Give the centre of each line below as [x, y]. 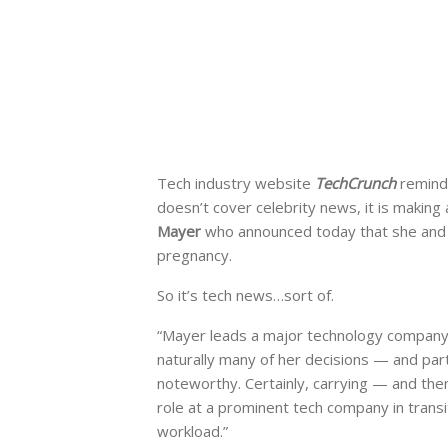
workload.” [192, 431]
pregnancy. [194, 255]
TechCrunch [357, 183]
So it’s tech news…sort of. [245, 295]
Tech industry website [236, 183]
